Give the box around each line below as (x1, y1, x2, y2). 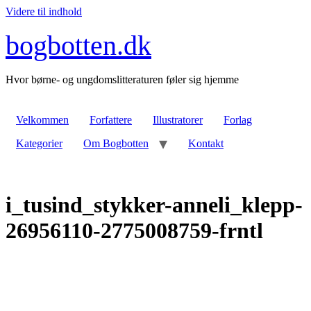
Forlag (224, 114, 252, 126)
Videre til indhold (6, 6, 82, 17)
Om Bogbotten (83, 137, 149, 149)
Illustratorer (153, 114, 203, 126)
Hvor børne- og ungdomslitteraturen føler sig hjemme (6, 74, 239, 85)
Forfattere (90, 114, 132, 126)
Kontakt (188, 137, 224, 149)
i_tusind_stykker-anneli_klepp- (6, 192, 303, 218)
